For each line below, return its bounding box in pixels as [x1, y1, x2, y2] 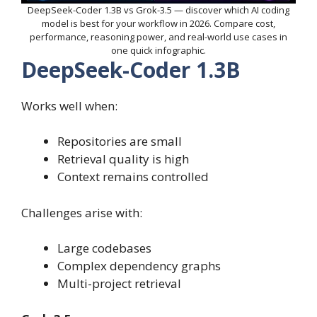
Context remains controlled [57, 168, 209, 185]
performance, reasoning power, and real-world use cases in [30, 30, 287, 43]
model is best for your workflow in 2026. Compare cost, [42, 16, 275, 30]
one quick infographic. [111, 43, 206, 57]
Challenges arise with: [21, 204, 142, 221]
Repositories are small [57, 133, 182, 150]
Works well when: [21, 97, 117, 114]
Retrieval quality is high [57, 151, 189, 168]
